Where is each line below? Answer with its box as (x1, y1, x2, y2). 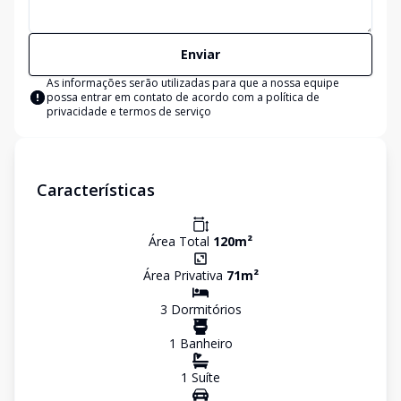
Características (37, 179, 155, 200)
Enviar (181, 46, 220, 63)
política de (266, 90, 320, 105)
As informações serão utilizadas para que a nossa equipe (47, 75, 339, 90)
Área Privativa (142, 267, 226, 284)
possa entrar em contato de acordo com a (47, 90, 266, 105)
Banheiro (175, 335, 233, 352)
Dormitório (166, 301, 235, 318)
